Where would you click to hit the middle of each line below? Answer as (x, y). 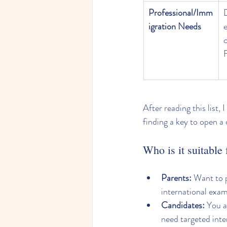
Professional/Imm (181, 13)
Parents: (176, 178)
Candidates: (183, 205)
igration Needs (175, 27)
